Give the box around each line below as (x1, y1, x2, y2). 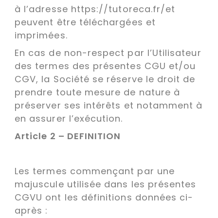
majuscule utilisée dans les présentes (15, 178, 197, 190)
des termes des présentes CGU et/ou (15, 60, 196, 72)
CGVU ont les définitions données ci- (15, 191, 194, 203)
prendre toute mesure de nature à (15, 86, 181, 98)
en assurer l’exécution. (15, 112, 126, 125)
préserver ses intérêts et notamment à (15, 99, 203, 111)
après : (15, 204, 51, 217)
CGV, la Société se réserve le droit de (15, 73, 196, 85)
